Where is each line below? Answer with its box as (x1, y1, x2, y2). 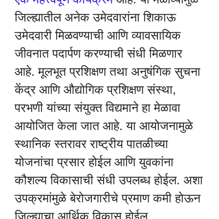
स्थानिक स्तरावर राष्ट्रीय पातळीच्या (15, 136, 168, 151)
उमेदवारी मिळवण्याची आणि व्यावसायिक (15, 28, 181, 42)
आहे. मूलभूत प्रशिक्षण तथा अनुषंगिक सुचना (15, 64, 200, 78)
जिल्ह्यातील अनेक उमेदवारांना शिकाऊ (15, 10, 176, 24)
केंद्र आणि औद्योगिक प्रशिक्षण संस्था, (15, 82, 176, 96)
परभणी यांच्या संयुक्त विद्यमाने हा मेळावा (15, 100, 180, 114)
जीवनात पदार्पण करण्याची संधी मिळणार (15, 46, 182, 60)
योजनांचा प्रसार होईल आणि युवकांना (15, 154, 174, 169)
